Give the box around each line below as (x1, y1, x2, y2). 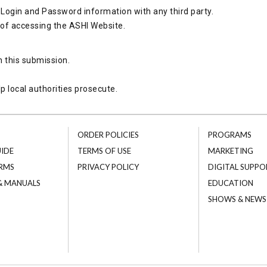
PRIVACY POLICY (77, 162, 139, 172)
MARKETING (207, 146, 253, 156)
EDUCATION (207, 178, 253, 188)
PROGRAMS (207, 130, 252, 139)
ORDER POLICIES (77, 130, 139, 139)
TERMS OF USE (77, 146, 131, 156)
